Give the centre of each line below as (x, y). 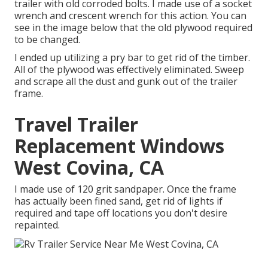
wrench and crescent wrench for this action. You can (130, 16)
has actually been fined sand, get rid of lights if (118, 201)
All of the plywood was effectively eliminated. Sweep (129, 70)
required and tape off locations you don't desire (121, 213)
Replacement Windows (119, 146)
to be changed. (47, 40)
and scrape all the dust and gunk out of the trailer (126, 82)
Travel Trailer (76, 124)
